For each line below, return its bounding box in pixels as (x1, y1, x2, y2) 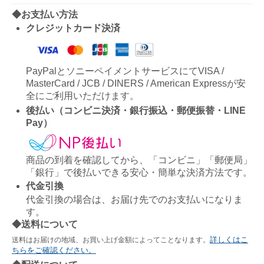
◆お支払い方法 (12, 9, 78, 19)
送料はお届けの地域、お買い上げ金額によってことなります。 (12, 235, 210, 244)
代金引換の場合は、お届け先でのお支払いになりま (26, 194, 243, 204)
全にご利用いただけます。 (26, 90, 139, 101)
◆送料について (12, 219, 78, 229)
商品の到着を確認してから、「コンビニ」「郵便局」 (26, 154, 252, 165)
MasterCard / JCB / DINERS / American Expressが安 (26, 78, 246, 88)
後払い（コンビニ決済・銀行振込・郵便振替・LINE (26, 105, 246, 115)
